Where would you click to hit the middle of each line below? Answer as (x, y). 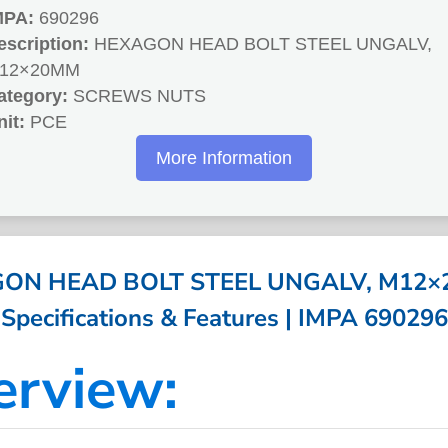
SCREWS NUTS (137, 96)
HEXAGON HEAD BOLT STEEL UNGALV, (260, 44)
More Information (224, 158)
